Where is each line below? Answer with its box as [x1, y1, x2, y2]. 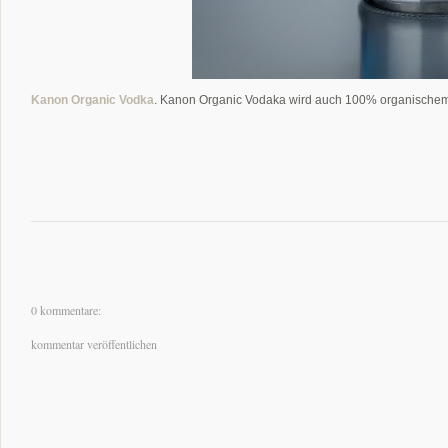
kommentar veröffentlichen [31, 335, 157, 352]
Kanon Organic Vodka [31, 92, 154, 107]
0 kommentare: [31, 301, 101, 318]
